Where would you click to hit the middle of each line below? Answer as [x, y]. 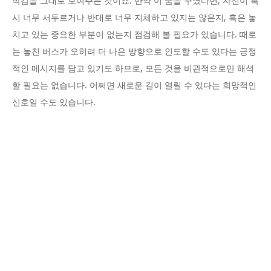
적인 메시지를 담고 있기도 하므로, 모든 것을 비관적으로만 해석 [133, 69]
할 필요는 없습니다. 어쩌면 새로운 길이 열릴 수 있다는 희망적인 [134, 86]
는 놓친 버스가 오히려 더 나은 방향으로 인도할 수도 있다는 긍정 [134, 52]
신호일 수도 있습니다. [54, 103]
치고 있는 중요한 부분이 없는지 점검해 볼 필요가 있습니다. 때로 [134, 35]
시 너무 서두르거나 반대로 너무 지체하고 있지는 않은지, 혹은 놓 [134, 18]
